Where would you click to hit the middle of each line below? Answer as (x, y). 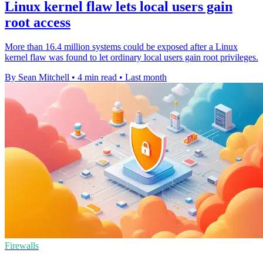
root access (38, 22)
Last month (146, 77)
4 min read (97, 77)
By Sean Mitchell (37, 77)
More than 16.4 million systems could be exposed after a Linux (121, 47)
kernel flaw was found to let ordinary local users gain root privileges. (131, 58)
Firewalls (22, 246)
